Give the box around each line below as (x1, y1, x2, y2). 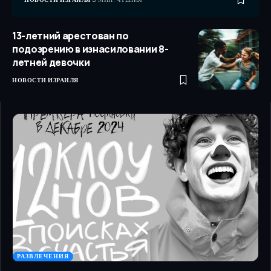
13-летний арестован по (12, 29, 129, 43)
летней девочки (12, 56, 90, 70)
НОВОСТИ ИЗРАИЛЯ (12, 76, 79, 85)
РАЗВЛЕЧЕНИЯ (17, 252, 69, 261)
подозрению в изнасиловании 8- (12, 42, 169, 56)
